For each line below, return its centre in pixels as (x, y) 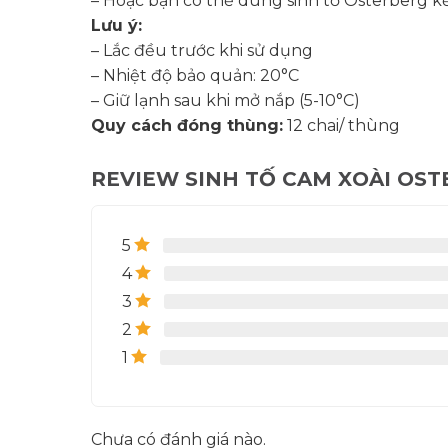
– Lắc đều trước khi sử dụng (201, 51)
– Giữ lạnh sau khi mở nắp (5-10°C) (225, 101)
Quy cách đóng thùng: (186, 126)
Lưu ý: (116, 26)
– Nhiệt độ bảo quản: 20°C (194, 76)
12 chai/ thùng (341, 126)
